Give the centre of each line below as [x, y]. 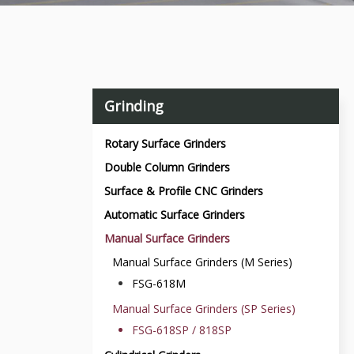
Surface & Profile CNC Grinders [184, 191]
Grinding [134, 106]
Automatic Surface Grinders [175, 215]
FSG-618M [159, 283]
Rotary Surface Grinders [165, 143]
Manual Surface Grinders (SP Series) [204, 309]
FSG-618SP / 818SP [182, 330]
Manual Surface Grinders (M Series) [202, 262]
